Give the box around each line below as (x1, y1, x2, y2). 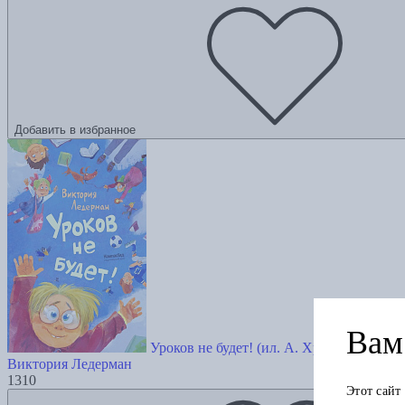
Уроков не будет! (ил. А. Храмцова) (150, 339, 369, 355)
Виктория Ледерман (7, 355, 132, 372)
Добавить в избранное (14, 122, 136, 137)
